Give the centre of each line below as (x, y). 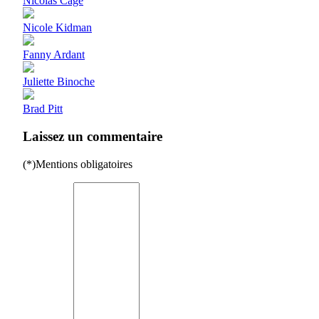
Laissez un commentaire (93, 136)
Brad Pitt (43, 109)
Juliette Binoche (59, 82)
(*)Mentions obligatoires (78, 164)
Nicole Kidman (57, 28)
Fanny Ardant (54, 55)
